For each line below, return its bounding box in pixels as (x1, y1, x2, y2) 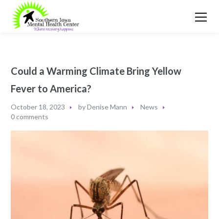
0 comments (11, 112, 49, 121)
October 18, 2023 (11, 102, 66, 111)
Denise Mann (87, 102, 128, 111)
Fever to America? (11, 82, 92, 94)
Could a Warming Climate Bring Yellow (11, 65, 182, 77)
